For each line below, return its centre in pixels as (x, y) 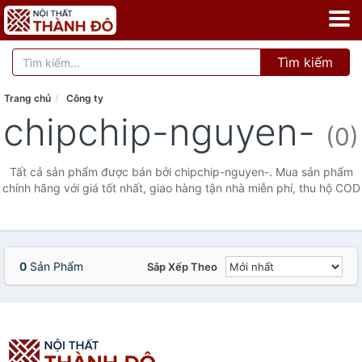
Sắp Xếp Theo (182, 267)
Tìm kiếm (305, 62)
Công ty (85, 98)
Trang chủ (27, 98)
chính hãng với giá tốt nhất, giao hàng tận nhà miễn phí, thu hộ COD (181, 188)
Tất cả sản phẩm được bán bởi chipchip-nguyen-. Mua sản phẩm (181, 172)
